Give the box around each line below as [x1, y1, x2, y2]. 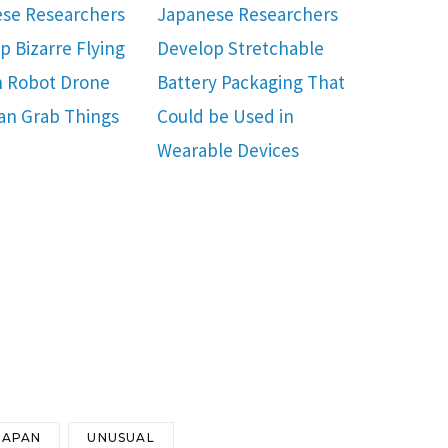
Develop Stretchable [157, 35, 325, 60]
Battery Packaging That [157, 69, 346, 94]
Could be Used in [157, 103, 295, 128]
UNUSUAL [87, 430, 155, 446]
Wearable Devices [157, 137, 300, 162]
